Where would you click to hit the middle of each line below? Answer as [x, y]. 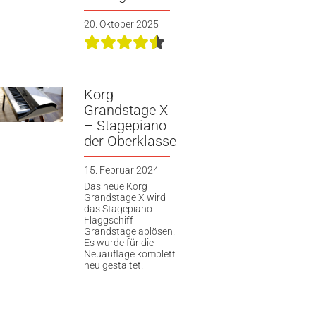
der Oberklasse [130, 141]
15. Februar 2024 [121, 170]
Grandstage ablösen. [129, 232]
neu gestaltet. [113, 266]
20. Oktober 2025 [121, 24]
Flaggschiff [108, 220]
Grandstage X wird [124, 198]
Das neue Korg [115, 187]
